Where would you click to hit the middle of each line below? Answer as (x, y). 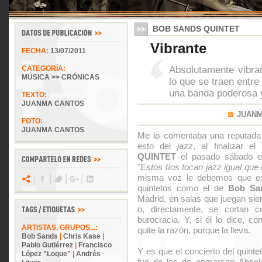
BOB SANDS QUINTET (196, 29)
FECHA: (36, 51)
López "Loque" (46, 254)
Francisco (95, 245)
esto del (157, 146)
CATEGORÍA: (44, 68)
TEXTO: (34, 95)
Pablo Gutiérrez (47, 245)
